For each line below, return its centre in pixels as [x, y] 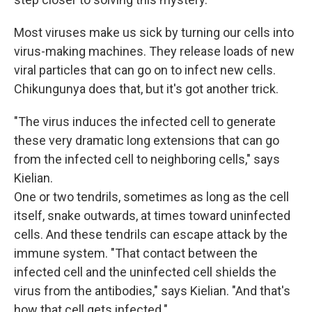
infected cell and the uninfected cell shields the [145, 272]
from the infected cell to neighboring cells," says [147, 159]
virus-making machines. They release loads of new [154, 52]
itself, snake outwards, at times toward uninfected [152, 216]
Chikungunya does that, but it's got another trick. [146, 89]
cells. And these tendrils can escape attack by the [151, 235]
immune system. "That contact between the [136, 253]
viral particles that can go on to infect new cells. [145, 70]
